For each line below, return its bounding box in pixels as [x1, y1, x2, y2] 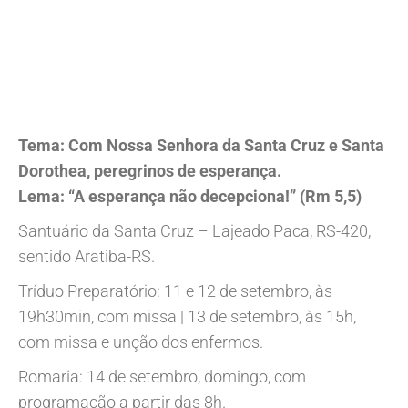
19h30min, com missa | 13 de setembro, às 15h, [18, 307, 356, 327]
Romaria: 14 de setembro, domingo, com [18, 367, 306, 387]
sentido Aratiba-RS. [18, 247, 155, 267]
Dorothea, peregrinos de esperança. [18, 161, 281, 181]
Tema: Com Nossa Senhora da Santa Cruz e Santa [18, 136, 384, 156]
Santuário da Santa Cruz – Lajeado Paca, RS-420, [18, 221, 371, 241]
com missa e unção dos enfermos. [18, 332, 263, 352]
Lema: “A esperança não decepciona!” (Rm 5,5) [18, 187, 362, 207]
